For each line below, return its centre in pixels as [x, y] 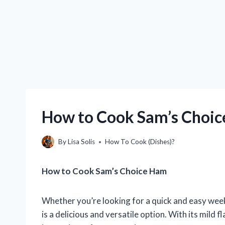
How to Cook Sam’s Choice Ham [104, 171]
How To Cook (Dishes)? [140, 142]
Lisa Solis [82, 142]
